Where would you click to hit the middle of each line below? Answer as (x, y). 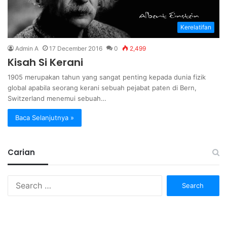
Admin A (27, 49)
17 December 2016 (76, 49)
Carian (21, 153)
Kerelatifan (196, 27)
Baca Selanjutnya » (45, 118)
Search (173, 180)
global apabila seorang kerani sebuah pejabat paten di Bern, (102, 88)
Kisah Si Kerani (45, 63)
